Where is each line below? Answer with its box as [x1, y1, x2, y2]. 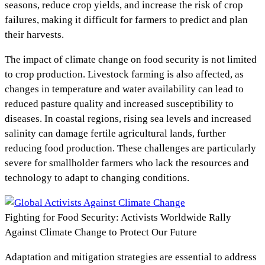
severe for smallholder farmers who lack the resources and [5, 157, 249, 169]
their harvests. [5, 28, 64, 40]
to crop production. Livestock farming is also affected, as [5, 68, 244, 80]
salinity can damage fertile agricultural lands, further [5, 127, 226, 139]
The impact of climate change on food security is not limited [5, 53, 257, 65]
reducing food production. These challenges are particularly [5, 142, 256, 154]
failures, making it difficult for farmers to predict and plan [5, 14, 248, 25]
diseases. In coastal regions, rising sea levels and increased [5, 112, 251, 124]
